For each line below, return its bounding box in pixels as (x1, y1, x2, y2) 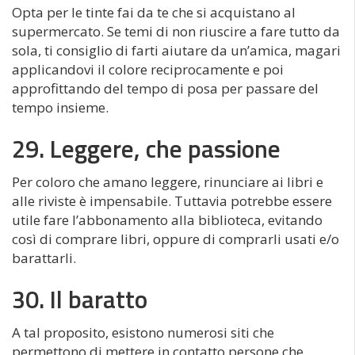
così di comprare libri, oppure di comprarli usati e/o (12, 230, 339, 249)
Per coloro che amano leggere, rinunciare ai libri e (12, 173, 323, 192)
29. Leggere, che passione (12, 130, 281, 168)
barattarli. (12, 249, 76, 268)
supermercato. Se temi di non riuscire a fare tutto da (12, 22, 340, 41)
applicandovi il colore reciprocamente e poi (12, 60, 284, 79)
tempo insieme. (12, 98, 109, 117)
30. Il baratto (12, 281, 147, 319)
